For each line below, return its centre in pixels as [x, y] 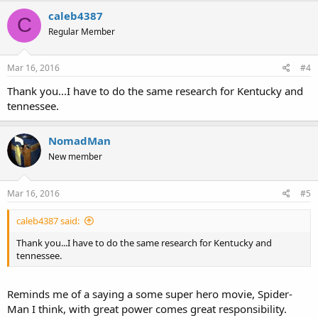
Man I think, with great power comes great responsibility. [147, 309]
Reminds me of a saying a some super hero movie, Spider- [150, 294]
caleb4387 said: [48, 220]
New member [75, 157]
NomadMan [79, 141]
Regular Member [82, 31]
